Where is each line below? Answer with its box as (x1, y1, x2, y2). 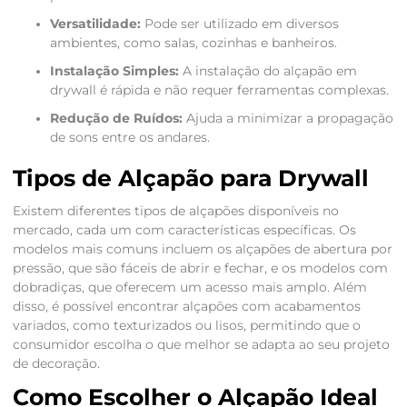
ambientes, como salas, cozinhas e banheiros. (49, 35, 337, 51)
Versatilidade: (49, 16, 141, 32)
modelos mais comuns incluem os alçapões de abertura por (12, 242, 392, 257)
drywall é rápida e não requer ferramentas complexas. (49, 83, 389, 98)
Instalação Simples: (49, 64, 179, 79)
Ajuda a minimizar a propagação (182, 111, 393, 126)
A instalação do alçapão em (178, 64, 357, 79)
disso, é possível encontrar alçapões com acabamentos (12, 299, 361, 314)
